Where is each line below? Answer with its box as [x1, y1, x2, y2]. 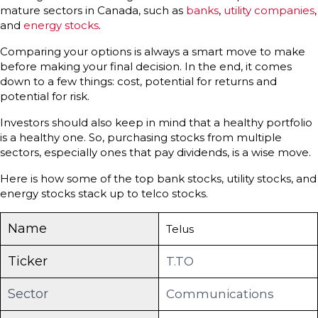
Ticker [8, 253, 48, 270]
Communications [166, 287, 274, 302]
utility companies [224, 4, 314, 18]
